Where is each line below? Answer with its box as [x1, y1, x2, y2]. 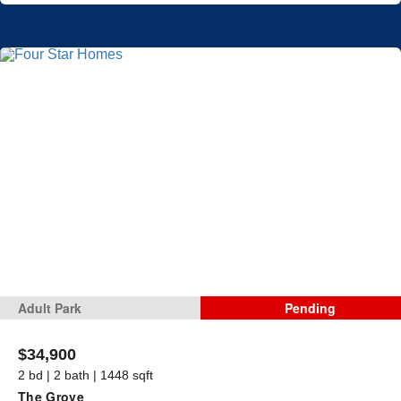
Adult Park [18, 298, 81, 317]
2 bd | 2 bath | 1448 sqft [18, 367, 153, 382]
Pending [284, 298, 336, 317]
